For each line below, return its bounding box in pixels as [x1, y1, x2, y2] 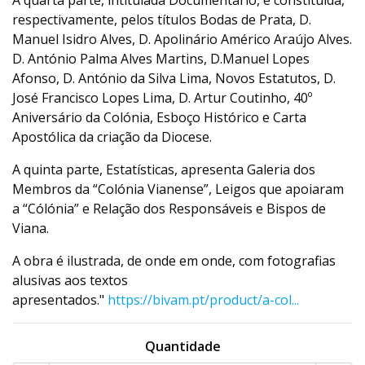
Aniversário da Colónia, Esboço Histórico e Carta [12, 108, 306, 126]
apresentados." [12, 291, 108, 309]
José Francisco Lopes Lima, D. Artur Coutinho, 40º [12, 89, 312, 107]
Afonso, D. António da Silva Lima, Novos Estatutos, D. [12, 69, 336, 87]
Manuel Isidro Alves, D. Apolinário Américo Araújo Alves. [12, 30, 352, 48]
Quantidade [144, 337, 221, 355]
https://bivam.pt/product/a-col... [108, 291, 299, 309]
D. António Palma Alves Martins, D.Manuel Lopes [12, 50, 310, 68]
